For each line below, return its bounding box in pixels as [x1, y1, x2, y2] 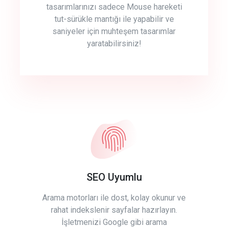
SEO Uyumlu [86, 171, 142, 184]
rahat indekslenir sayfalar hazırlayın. [51, 205, 177, 215]
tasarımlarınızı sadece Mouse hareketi [46, 2, 182, 12]
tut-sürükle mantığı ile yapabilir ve [54, 14, 174, 24]
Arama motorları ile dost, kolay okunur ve [42, 193, 186, 203]
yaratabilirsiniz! [87, 39, 141, 49]
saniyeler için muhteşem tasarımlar [52, 26, 176, 37]
